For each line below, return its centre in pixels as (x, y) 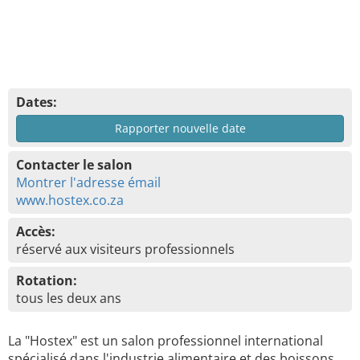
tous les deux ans (69, 298)
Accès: (36, 231)
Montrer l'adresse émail (88, 182)
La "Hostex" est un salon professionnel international (166, 341)
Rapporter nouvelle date (180, 128)
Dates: (37, 102)
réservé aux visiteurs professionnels (125, 249)
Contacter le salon (74, 165)
